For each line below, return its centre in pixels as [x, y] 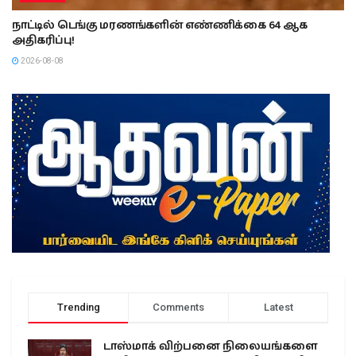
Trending [78, 307]
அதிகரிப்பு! [44, 40]
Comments [178, 307]
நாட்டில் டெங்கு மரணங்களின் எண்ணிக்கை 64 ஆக [160, 25]
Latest [278, 307]
